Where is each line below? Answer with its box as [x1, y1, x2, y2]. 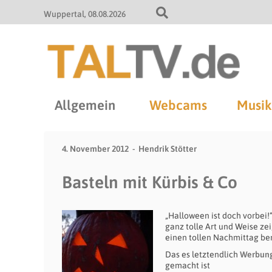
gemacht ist [165, 260, 212, 270]
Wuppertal [44, 9, 84, 19]
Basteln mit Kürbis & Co [62, 172, 237, 192]
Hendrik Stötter [138, 144, 197, 154]
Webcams [149, 97, 207, 113]
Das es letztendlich [165, 250, 240, 259]
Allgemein [55, 97, 115, 113]
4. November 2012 [62, 144, 129, 154]
